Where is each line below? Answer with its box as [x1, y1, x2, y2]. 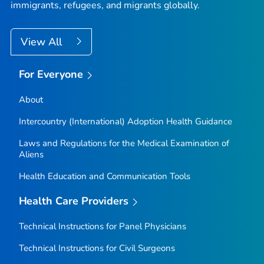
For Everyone [18, 67, 84, 82]
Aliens [18, 148, 44, 161]
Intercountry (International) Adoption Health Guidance [18, 115, 232, 128]
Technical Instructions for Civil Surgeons [18, 242, 175, 254]
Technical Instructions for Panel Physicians [18, 220, 186, 232]
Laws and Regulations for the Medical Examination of [18, 137, 229, 150]
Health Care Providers [18, 194, 129, 209]
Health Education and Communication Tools [18, 170, 190, 183]
